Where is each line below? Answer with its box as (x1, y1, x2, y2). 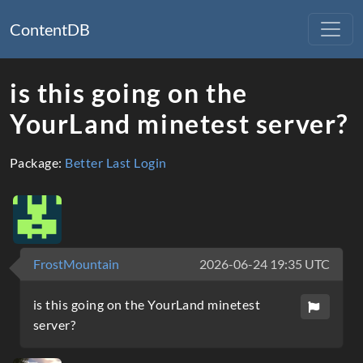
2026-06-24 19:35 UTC (199, 256, 330, 271)
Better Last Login (65, 155, 167, 170)
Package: (10, 155, 66, 170)
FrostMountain (33, 256, 119, 271)
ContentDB (10, 19, 90, 39)
